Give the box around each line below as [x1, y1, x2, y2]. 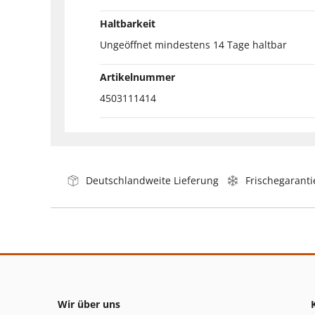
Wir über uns [58, 297, 120, 311]
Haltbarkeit [100, 16, 155, 30]
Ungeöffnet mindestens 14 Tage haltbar [100, 37, 287, 51]
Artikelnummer [100, 70, 175, 84]
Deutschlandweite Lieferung [86, 173, 219, 187]
